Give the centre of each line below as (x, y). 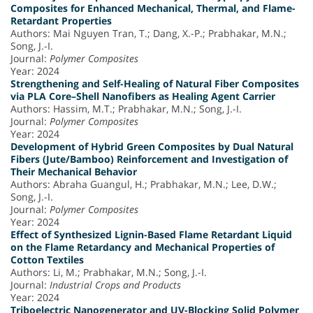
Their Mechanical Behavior (74, 171)
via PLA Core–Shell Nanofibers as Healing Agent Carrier (143, 96)
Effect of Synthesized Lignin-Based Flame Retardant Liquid (151, 234)
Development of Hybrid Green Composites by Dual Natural (152, 146)
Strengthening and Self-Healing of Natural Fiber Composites (155, 83)
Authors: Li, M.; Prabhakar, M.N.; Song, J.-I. (109, 272)
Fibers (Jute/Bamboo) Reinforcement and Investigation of (149, 159)
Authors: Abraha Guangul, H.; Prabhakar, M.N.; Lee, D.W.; (144, 184)
